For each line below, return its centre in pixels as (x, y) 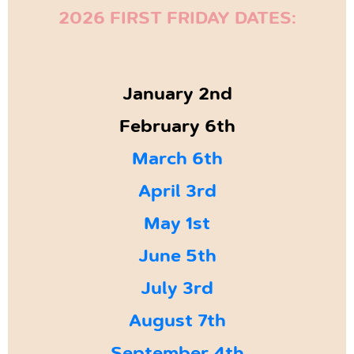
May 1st (177, 226)
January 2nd (177, 96)
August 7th (177, 323)
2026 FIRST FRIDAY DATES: (177, 20)
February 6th (177, 128)
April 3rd (177, 193)
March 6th (177, 161)
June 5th (177, 258)
